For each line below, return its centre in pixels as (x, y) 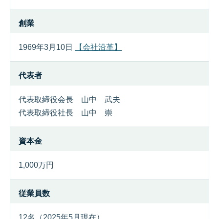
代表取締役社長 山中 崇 (66, 113)
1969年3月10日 (47, 47)
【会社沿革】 (98, 47)
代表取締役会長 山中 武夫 (69, 99)
